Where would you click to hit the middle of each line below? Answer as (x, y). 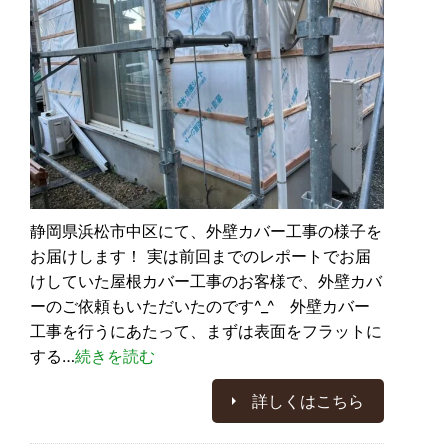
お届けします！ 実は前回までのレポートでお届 (200, 256)
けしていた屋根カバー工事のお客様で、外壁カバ (206, 281)
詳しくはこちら (308, 401)
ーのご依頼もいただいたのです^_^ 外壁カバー (200, 306)
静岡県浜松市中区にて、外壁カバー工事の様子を (206, 231)
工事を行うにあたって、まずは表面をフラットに (206, 331)
